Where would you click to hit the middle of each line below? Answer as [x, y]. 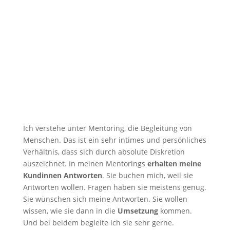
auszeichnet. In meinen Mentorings [85, 163]
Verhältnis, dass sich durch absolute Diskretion [104, 151]
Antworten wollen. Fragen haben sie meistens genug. [114, 187]
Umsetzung [138, 210]
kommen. [175, 210]
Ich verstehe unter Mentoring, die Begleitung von [107, 128]
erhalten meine [174, 163]
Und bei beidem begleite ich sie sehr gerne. [98, 222]
